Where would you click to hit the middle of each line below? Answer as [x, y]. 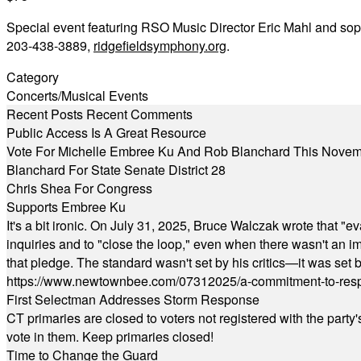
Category [33, 77]
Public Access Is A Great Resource [106, 133]
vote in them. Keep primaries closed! [110, 336]
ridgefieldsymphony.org [160, 46]
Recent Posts [45, 114]
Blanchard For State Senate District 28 [116, 170]
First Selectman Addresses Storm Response [133, 299]
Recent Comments [139, 114]
